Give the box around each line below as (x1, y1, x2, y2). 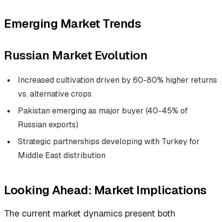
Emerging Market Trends (4, 15, 141, 31)
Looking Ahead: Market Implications (4, 182, 207, 198)
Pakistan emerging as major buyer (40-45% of (18, 105, 188, 116)
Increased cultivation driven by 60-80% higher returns (18, 74, 217, 85)
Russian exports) (18, 119, 78, 130)
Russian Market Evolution (4, 47, 148, 63)
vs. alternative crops (18, 88, 92, 99)
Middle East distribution (18, 150, 106, 161)
